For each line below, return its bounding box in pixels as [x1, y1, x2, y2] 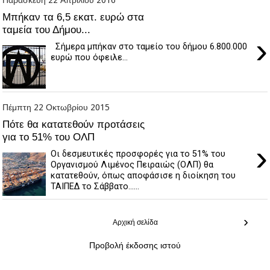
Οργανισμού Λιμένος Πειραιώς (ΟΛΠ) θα [50, 159, 213, 170]
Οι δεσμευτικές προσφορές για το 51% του [50, 148, 225, 159]
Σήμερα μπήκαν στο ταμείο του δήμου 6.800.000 [50, 41, 247, 52]
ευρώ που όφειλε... [50, 52, 128, 63]
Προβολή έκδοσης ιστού [89, 240, 181, 250]
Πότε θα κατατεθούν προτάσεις [2, 118, 145, 131]
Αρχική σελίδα [112, 218, 158, 227]
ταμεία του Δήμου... [2, 24, 91, 36]
